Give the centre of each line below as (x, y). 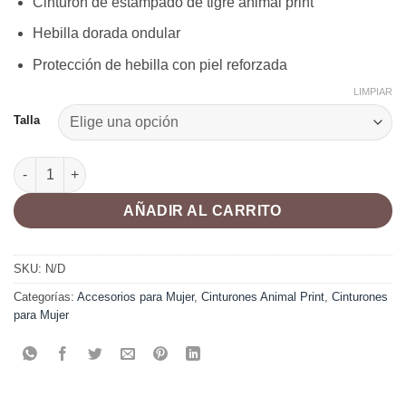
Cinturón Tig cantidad (81, 165)
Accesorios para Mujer (135, 296)
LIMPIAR (373, 91)
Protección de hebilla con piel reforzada (159, 64)
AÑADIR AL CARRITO (203, 210)
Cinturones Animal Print (263, 296)
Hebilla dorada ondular (106, 34)
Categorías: (45, 296)
